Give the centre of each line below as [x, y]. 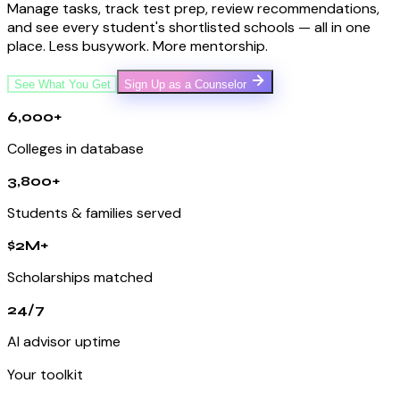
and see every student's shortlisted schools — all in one [189, 27]
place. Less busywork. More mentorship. [137, 46]
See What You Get [62, 84]
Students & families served [94, 212]
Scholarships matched [80, 277]
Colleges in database [75, 148]
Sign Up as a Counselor [185, 84]
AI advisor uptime [64, 341]
